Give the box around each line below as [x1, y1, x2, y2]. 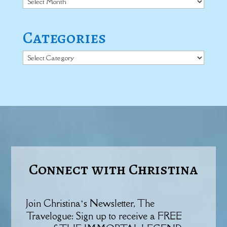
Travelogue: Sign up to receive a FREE [26, 210, 182, 222]
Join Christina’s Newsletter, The [26, 197, 155, 210]
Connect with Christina [29, 159, 198, 180]
